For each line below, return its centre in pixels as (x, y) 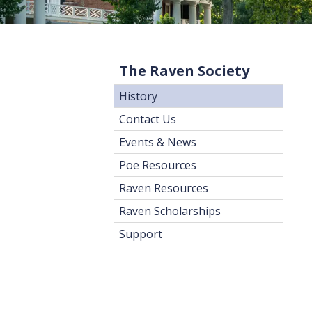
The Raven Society (184, 70)
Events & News (157, 142)
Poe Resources (157, 165)
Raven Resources (163, 188)
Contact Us (147, 119)
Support (140, 234)
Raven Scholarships (170, 211)
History (138, 96)
